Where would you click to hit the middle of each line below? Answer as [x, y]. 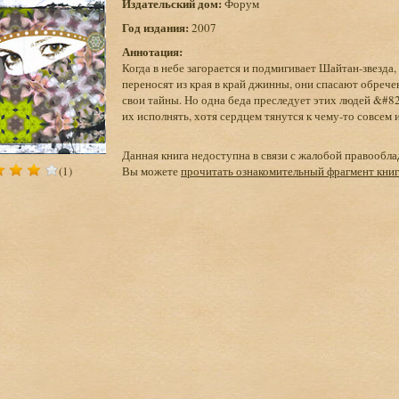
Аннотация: [152, 51]
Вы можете [151, 171]
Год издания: [155, 27]
